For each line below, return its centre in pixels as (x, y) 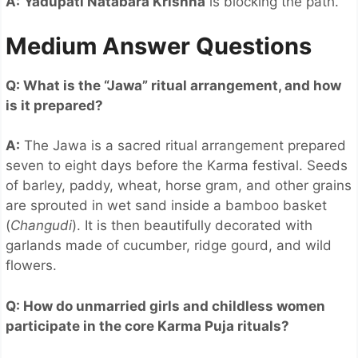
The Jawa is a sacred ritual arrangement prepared (183, 146)
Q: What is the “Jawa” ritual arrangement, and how (173, 85)
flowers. (31, 266)
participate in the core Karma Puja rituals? (147, 326)
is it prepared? (54, 105)
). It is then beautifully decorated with (192, 226)
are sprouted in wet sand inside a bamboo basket (166, 206)
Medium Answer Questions (159, 46)
